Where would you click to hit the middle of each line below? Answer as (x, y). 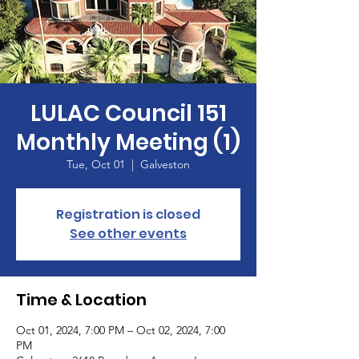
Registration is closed (128, 214)
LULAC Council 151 (128, 113)
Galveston (165, 164)
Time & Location (81, 300)
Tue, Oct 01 (96, 164)
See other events (128, 234)
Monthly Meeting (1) (128, 142)
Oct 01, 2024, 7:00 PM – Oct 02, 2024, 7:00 (121, 330)
